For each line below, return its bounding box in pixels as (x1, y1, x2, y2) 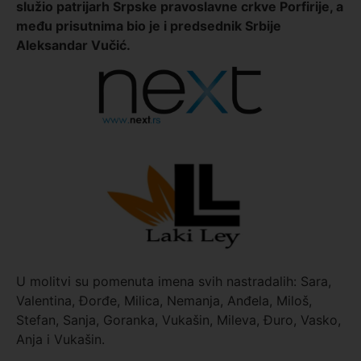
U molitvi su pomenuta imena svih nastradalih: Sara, (16, 273, 331, 290)
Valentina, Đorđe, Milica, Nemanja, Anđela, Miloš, (16, 293, 312, 309)
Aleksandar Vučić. (16, 36, 131, 53)
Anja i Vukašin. (16, 331, 105, 348)
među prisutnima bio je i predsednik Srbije (16, 17, 281, 34)
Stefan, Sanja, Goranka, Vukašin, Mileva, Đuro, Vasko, (16, 312, 341, 329)
